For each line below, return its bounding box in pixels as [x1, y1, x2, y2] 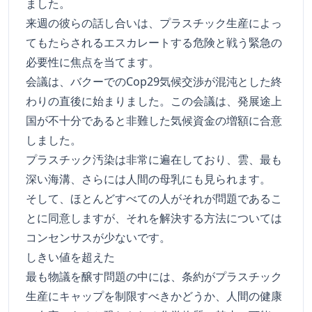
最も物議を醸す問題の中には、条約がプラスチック [26, 269, 282, 285]
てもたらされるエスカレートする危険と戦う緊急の [26, 35, 282, 51]
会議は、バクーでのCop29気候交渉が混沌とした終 [26, 74, 282, 90]
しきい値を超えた [26, 249, 115, 265]
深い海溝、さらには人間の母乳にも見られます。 [26, 171, 271, 187]
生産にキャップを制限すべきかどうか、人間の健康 [26, 288, 282, 304]
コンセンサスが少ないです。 [26, 230, 171, 246]
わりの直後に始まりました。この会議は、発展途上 [26, 93, 282, 109]
